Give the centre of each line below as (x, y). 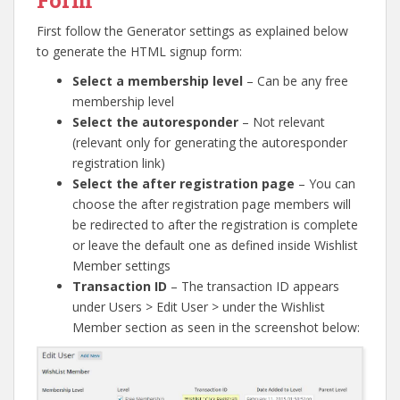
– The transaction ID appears (253, 286)
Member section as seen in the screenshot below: (216, 327)
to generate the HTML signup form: (139, 51)
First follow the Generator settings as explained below (192, 30)
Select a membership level (158, 80)
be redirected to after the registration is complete (215, 224)
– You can (325, 183)
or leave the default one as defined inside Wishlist (215, 245)
